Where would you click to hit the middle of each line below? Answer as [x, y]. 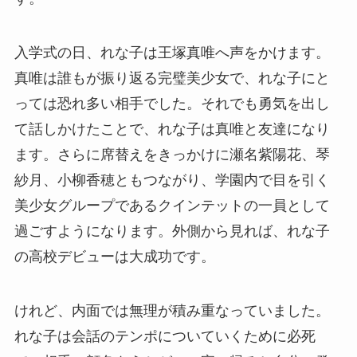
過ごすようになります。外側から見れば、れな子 [172, 231]
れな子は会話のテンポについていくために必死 [165, 336]
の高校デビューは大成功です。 [114, 256]
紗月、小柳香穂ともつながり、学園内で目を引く [172, 180]
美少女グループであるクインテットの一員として [172, 205]
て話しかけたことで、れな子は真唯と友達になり [172, 129]
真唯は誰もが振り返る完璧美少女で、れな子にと [172, 78]
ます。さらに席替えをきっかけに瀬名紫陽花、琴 [172, 154]
